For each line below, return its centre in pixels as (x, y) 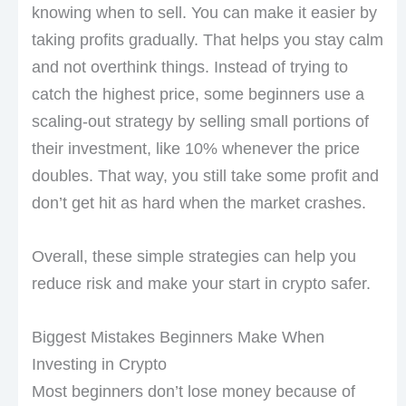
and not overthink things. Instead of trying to (189, 68)
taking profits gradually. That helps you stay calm (207, 40)
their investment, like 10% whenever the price (195, 149)
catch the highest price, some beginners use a (198, 95)
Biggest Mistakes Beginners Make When (178, 337)
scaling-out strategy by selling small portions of (200, 122)
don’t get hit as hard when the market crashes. (198, 203)
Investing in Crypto (99, 364)
